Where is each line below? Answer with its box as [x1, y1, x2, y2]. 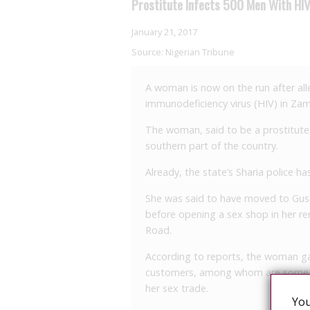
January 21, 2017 [131, 26, 197, 38]
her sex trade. [145, 282, 208, 295]
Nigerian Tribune [165, 46, 235, 58]
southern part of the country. [145, 139, 278, 152]
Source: [131, 46, 165, 58]
